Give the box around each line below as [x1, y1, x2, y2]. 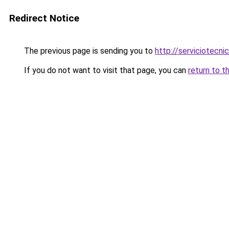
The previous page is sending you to [22, 46, 155, 56]
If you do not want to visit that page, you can [22, 65, 188, 75]
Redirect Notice [9, 12, 79, 24]
